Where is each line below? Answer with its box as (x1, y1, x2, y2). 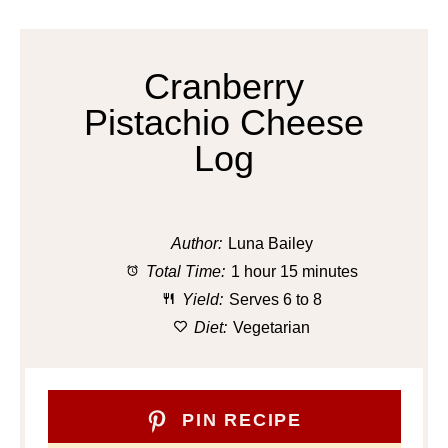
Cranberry (144, 65, 304, 107)
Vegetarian (232, 318, 310, 336)
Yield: (177, 290, 223, 308)
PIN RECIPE (175, 410, 303, 431)
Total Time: (141, 262, 225, 280)
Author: (171, 234, 223, 252)
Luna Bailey (227, 234, 313, 252)
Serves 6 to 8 (228, 290, 322, 308)
